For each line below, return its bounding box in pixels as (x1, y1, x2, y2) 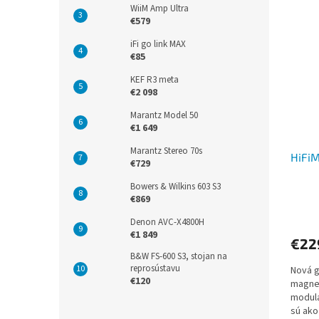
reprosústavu (130, 261, 180, 275)
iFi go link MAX (130, 37, 186, 51)
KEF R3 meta (130, 73, 179, 86)
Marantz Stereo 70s (130, 144, 202, 157)
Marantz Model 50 (130, 108, 198, 122)
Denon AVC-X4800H (130, 215, 204, 229)
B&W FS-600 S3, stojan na (130, 249, 227, 263)
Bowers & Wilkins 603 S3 (130, 179, 221, 193)
